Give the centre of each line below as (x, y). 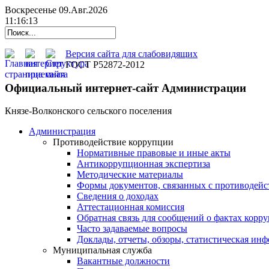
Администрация (62, 131)
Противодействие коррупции (113, 142)
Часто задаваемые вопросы (132, 229)
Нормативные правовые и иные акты (154, 153)
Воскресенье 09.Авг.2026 (56, 10)
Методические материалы (130, 175)
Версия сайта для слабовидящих (131, 54)
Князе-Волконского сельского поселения (88, 111)
